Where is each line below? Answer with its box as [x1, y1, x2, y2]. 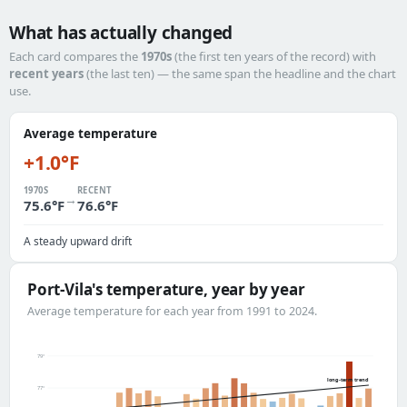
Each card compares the [9, 48, 141, 65]
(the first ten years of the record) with [172, 48, 376, 65]
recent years [9, 65, 84, 82]
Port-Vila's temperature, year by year [27, 279, 305, 300]
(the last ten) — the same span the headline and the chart [84, 65, 396, 82]
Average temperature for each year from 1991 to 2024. [27, 303, 317, 319]
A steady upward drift [24, 233, 132, 249]
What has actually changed [9, 21, 233, 45]
